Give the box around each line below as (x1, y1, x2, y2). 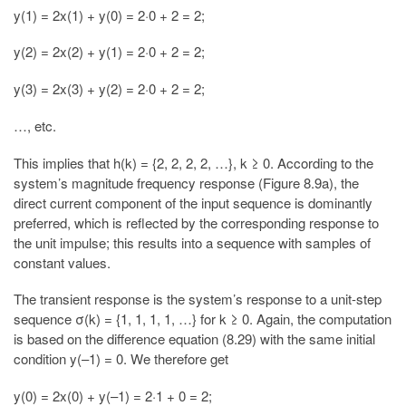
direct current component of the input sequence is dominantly (14, 192, 372, 212)
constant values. (14, 252, 111, 272)
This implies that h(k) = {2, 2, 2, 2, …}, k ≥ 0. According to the (14, 152, 373, 172)
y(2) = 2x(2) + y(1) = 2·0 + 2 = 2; (14, 42, 205, 62)
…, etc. (14, 115, 56, 135)
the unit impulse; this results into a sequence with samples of (14, 232, 371, 252)
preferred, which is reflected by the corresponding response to (14, 212, 379, 232)
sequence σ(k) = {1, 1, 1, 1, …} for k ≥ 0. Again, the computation (14, 309, 391, 329)
